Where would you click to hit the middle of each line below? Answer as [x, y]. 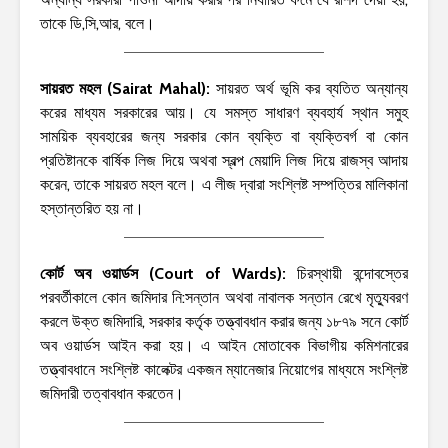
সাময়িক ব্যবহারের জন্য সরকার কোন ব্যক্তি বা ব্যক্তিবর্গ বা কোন [224, 136]
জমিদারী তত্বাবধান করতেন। [112, 393]
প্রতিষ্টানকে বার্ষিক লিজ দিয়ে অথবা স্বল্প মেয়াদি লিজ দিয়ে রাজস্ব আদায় [224, 160]
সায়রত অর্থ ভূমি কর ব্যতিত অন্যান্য [312, 88]
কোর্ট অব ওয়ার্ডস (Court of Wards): [168, 273]
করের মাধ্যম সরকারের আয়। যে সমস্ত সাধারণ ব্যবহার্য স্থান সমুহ [224, 112]
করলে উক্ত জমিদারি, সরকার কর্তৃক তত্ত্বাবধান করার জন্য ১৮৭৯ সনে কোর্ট [224, 321]
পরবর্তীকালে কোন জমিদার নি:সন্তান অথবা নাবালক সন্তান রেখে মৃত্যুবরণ [224, 297]
